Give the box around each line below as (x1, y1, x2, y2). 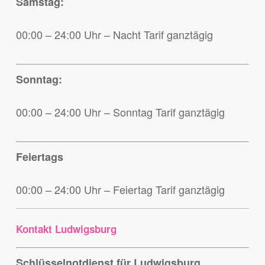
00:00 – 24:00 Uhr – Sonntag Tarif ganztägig (15, 104, 225, 120)
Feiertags (15, 149, 63, 165)
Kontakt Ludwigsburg (15, 222, 117, 237)
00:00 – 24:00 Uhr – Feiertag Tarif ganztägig (15, 182, 225, 198)
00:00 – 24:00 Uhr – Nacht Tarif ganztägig (15, 27, 213, 43)
